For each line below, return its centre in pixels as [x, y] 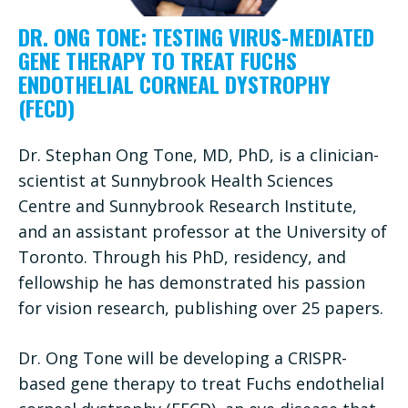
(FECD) [46, 107]
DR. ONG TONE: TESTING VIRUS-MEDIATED [196, 36]
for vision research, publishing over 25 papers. [201, 307]
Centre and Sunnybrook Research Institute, [188, 205]
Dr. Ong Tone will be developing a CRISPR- [183, 357]
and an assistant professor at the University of [203, 231]
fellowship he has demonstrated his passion [192, 282]
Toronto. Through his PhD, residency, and [182, 256]
